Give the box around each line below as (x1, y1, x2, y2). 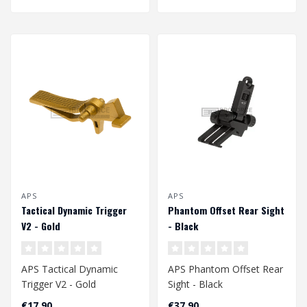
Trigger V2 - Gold (21, 278, 96, 291)
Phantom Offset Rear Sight (168, 203, 284, 218)
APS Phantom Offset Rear (168, 262, 283, 276)
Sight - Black (168, 278, 223, 291)
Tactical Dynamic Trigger (21, 203, 127, 218)
